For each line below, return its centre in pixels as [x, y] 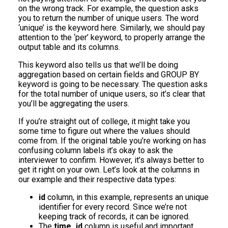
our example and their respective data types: [97, 179]
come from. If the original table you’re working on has [112, 141]
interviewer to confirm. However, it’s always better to [111, 160]
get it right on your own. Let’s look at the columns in [109, 170]
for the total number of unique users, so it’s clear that [112, 94]
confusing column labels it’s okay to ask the [96, 150]
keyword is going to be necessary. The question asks [113, 84]
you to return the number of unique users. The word [108, 18]
